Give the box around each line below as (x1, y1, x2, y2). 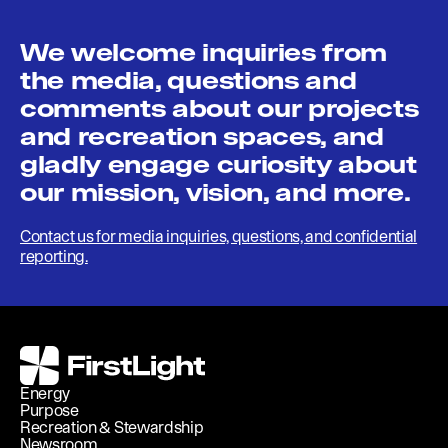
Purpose (20, 400, 79, 419)
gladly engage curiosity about (20, 150, 417, 178)
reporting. (20, 247, 88, 265)
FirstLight (19, 344, 85, 362)
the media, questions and (20, 66, 357, 94)
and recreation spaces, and (20, 122, 384, 150)
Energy (20, 383, 71, 402)
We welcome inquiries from (20, 38, 387, 66)
